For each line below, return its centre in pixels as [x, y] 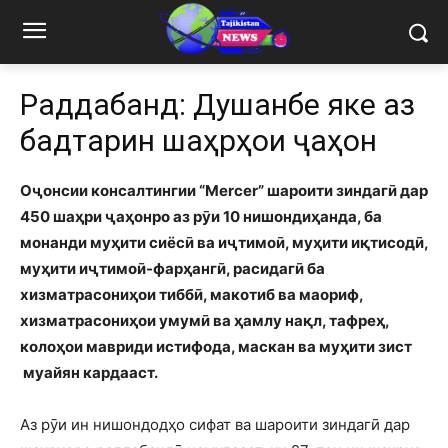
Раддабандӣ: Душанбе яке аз [217, 105]
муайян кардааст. [89, 373]
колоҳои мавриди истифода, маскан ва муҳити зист [216, 347]
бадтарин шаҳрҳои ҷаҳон [198, 141]
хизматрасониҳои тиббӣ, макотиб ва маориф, [191, 295]
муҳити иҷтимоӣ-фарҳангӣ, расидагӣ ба [172, 269]
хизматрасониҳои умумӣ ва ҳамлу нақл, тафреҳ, [204, 321]
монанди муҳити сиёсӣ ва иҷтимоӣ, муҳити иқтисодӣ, [224, 243]
